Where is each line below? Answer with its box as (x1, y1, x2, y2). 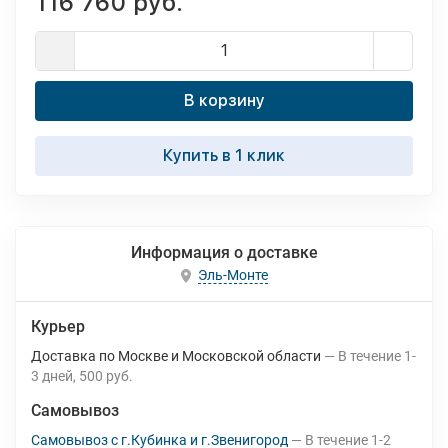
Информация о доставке (130, 243, 318, 262)
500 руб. (79, 368, 133, 384)
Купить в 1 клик (163, 146, 285, 165)
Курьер (31, 317, 85, 336)
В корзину (183, 91, 265, 110)
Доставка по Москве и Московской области (31, 348, 321, 364)
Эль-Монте (197, 267, 268, 284)
